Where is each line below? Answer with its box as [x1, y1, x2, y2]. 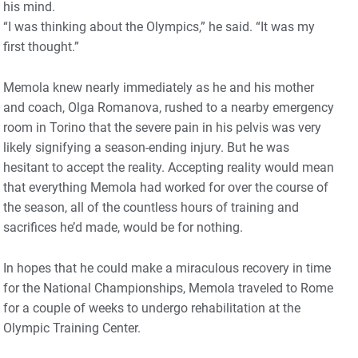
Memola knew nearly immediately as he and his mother [3, 80, 314, 96]
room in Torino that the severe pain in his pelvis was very [3, 120, 321, 136]
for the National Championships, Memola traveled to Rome [3, 280, 333, 296]
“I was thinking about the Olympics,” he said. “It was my [3, 19, 315, 35]
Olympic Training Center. [3, 320, 144, 336]
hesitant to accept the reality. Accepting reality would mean [3, 160, 334, 176]
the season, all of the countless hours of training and [3, 200, 299, 216]
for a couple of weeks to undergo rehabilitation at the [3, 300, 300, 316]
